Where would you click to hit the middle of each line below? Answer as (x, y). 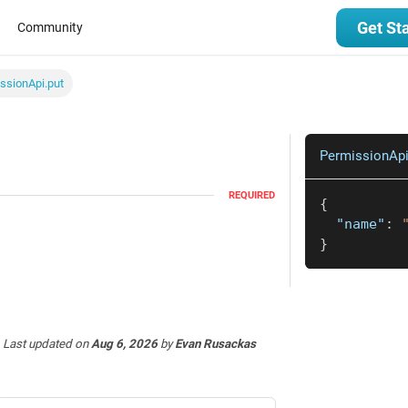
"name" (361, 224)
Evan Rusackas (215, 343)
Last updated (37, 343)
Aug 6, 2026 (124, 343)
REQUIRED (252, 195)
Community (50, 27)
